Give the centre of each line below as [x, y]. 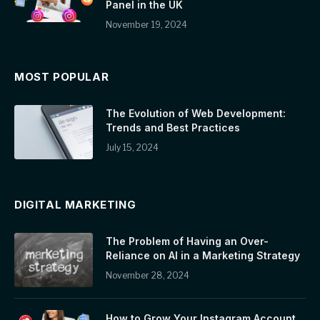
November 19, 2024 [146, 24]
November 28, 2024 [147, 275]
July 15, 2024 [132, 147]
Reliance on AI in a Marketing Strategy [203, 255]
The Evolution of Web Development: [196, 113]
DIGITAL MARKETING [75, 204]
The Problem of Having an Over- [187, 241]
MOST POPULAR [62, 76]
